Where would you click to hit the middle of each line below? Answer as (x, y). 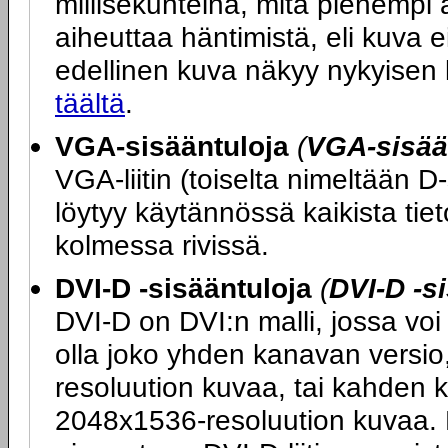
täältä (90, 103)
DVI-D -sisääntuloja (183, 288)
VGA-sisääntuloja (172, 146)
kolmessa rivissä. (162, 245)
